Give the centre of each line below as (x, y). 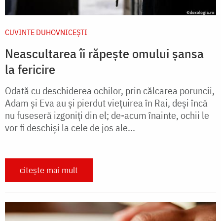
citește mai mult (49, 170)
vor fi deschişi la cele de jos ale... (70, 128)
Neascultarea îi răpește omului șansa (104, 54)
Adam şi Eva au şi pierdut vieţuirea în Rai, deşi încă (106, 103)
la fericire (30, 69)
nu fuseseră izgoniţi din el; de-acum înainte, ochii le (107, 115)
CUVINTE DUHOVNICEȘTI (46, 32)
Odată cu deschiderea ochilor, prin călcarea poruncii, (110, 91)
